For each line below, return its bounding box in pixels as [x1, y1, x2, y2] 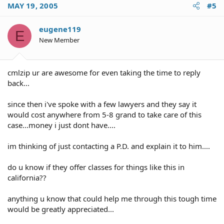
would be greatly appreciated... [7, 203, 114, 214]
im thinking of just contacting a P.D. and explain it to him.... [7, 140, 210, 151]
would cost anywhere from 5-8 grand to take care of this [7, 109, 201, 119]
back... [7, 77, 29, 88]
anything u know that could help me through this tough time [7, 193, 216, 203]
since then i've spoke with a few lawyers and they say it [7, 98, 196, 109]
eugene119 [39, 24, 81, 34]
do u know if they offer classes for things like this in [7, 161, 184, 172]
